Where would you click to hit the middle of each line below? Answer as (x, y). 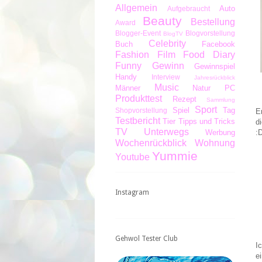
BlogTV (173, 33)
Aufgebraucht (189, 8)
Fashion (132, 54)
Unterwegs (166, 132)
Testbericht (138, 120)
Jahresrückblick (215, 77)
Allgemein (136, 8)
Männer (128, 88)
